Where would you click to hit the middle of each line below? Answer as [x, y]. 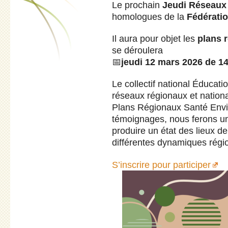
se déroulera [137, 50]
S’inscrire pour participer [161, 164]
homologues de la [149, 16]
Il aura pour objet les [155, 39]
